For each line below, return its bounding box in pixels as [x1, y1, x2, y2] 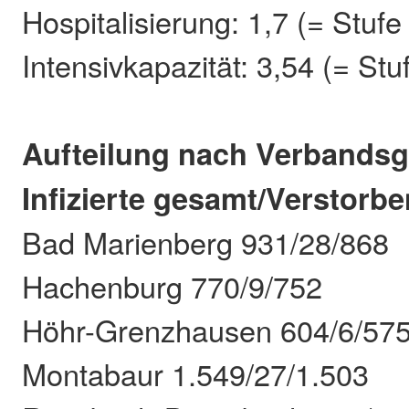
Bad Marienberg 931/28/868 [22, 221, 390, 264]
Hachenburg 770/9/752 [22, 265, 323, 308]
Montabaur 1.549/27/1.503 [22, 352, 370, 395]
